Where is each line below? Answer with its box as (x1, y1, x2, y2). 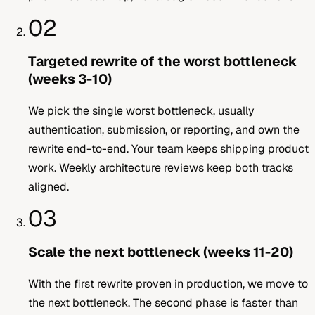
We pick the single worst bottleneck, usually (28, 103, 255, 119)
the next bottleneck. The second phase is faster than (28, 295, 298, 311)
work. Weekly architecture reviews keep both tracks (28, 160, 293, 176)
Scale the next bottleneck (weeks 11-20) (28, 243, 293, 262)
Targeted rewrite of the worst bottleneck (28, 52, 297, 70)
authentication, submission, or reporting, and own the (28, 122, 300, 138)
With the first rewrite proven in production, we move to (28, 276, 308, 292)
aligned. (28, 179, 69, 195)
